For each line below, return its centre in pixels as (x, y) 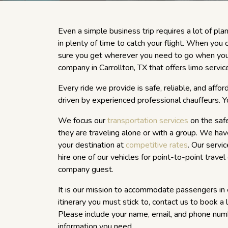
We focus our (83, 121)
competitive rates (157, 145)
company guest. (86, 169)
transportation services (148, 121)
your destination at (92, 145)
